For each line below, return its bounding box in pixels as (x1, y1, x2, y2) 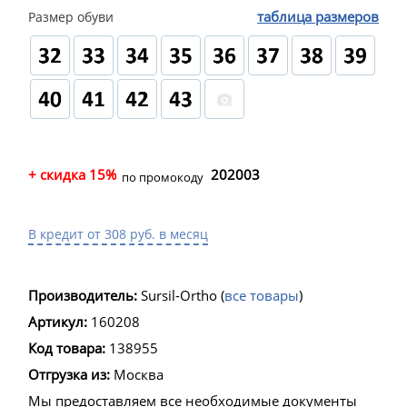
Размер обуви (28, 8, 114, 26)
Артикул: (28, 313, 87, 332)
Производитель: (28, 286, 141, 305)
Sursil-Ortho (141, 286, 217, 305)
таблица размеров (257, 7, 379, 26)
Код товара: (28, 339, 109, 358)
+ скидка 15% (28, 165, 116, 184)
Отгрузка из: (28, 365, 114, 384)
